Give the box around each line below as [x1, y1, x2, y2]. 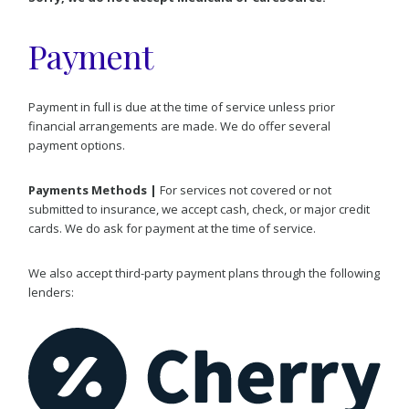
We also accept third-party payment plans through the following [28, 264, 381, 281]
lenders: [28, 283, 75, 300]
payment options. [28, 136, 126, 153]
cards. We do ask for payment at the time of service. [28, 219, 317, 236]
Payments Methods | [28, 181, 158, 198]
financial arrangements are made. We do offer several [28, 117, 331, 134]
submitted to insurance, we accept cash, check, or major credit [28, 200, 371, 217]
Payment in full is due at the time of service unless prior [28, 98, 336, 115]
